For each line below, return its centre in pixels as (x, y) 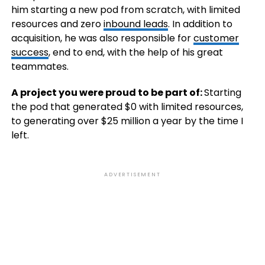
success (30, 53)
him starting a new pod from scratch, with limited (125, 10)
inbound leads (135, 24)
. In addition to (200, 24)
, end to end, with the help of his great (135, 53)
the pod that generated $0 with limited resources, (127, 107)
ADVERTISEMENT (132, 175)
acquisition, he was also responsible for (102, 38)
